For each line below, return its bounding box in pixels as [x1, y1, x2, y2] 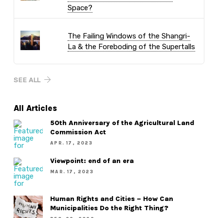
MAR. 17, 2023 [50, 168, 93, 174]
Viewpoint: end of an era [50, 156, 134, 165]
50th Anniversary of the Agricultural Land [50, 118, 195, 127]
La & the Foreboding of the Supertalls [67, 42, 195, 51]
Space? [67, 3, 92, 13]
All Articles [14, 104, 57, 113]
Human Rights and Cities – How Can [50, 194, 174, 203]
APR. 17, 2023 [50, 140, 92, 145]
